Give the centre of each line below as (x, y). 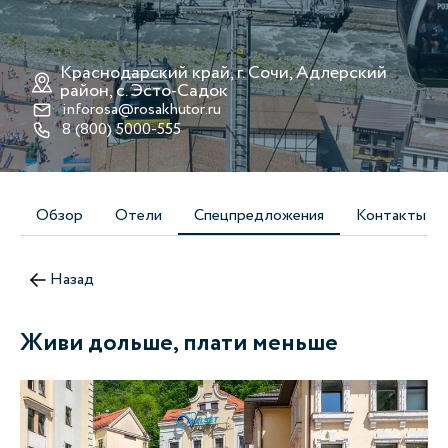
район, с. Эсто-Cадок (144, 91)
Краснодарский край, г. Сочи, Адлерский (223, 73)
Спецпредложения (259, 215)
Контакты (391, 215)
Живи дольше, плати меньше (179, 343)
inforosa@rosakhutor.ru (141, 109)
